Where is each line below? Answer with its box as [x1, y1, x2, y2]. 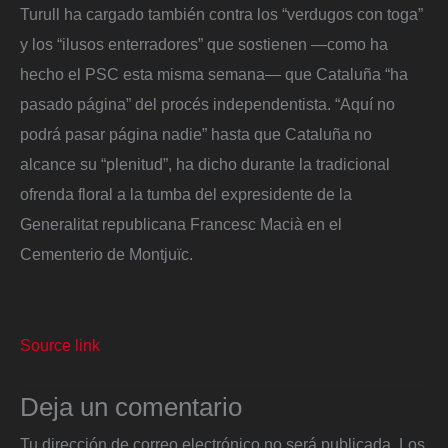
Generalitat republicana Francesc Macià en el [20, 214, 342, 233]
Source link [20, 336, 100, 355]
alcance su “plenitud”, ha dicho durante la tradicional [20, 154, 390, 173]
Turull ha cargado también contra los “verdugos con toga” [20, 4, 423, 23]
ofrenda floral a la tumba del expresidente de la [20, 184, 352, 203]
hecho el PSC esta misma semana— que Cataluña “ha [20, 64, 408, 83]
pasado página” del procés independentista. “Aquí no [20, 94, 395, 113]
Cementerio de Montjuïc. [20, 244, 193, 263]
